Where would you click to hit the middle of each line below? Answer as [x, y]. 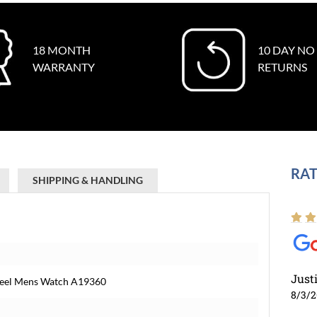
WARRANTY [63, 67]
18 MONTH [61, 50]
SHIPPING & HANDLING [88, 180]
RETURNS [282, 67]
